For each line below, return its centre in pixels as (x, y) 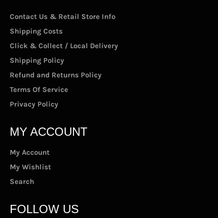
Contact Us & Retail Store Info (63, 17)
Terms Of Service (39, 90)
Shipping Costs (36, 31)
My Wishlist (30, 167)
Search (22, 182)
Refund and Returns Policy (56, 75)
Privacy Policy (34, 104)
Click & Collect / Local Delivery (64, 46)
